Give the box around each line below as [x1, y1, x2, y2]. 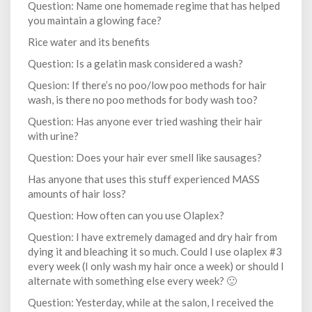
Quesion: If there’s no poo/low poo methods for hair [28, 79, 267, 91]
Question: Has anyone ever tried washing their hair [28, 115, 263, 127]
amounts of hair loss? [28, 187, 126, 200]
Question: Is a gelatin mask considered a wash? [28, 57, 243, 70]
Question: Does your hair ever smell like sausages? [28, 151, 262, 164]
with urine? [28, 130, 79, 142]
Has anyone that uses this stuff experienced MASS [28, 173, 260, 185]
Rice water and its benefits [28, 36, 150, 48]
